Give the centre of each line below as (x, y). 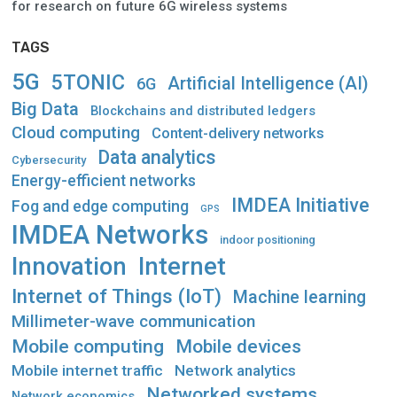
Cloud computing (76, 132)
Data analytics (156, 157)
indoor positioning (268, 239)
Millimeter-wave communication (133, 321)
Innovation (69, 266)
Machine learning (300, 297)
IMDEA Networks (110, 234)
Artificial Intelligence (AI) (268, 83)
